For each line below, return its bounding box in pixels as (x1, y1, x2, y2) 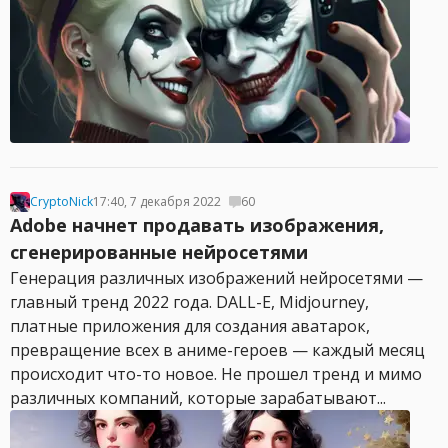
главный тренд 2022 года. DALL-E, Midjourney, (10, 291, 369, 313)
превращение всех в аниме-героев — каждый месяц (10, 339, 425, 361)
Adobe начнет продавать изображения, (10, 213, 384, 237)
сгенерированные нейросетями (10, 240, 308, 264)
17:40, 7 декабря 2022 (93, 193, 221, 210)
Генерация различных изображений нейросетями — (10, 267, 423, 289)
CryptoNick (30, 193, 93, 210)
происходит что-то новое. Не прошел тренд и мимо (10, 363, 422, 385)
